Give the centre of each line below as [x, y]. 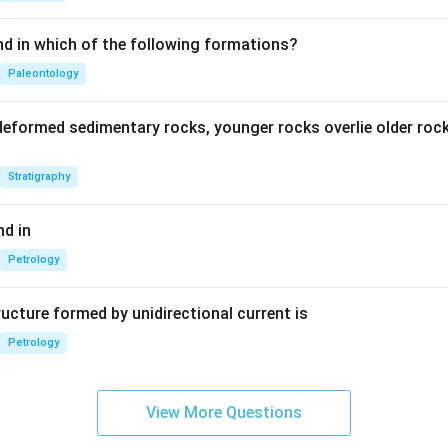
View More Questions [224, 412]
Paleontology [43, 73]
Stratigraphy [39, 176]
